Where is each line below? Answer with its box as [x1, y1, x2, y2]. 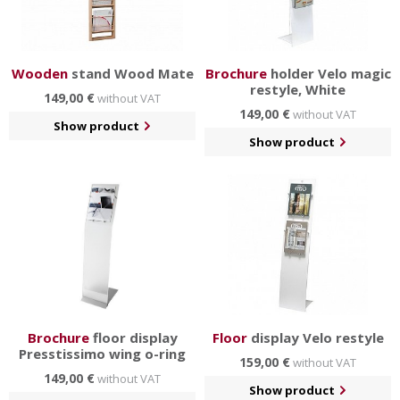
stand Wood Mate [67, 64, 194, 83]
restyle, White [250, 80, 346, 99]
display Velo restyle [246, 329, 384, 347]
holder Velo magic [266, 64, 391, 83]
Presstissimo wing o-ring [19, 345, 186, 363]
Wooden [11, 64, 68, 83]
